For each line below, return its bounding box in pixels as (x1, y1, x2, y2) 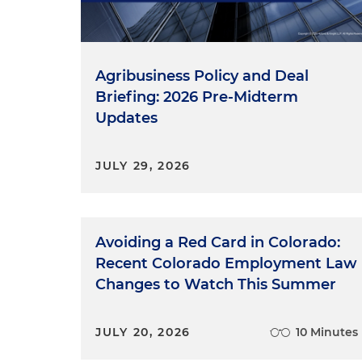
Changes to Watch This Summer (95, 275, 336, 293)
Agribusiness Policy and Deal (95, 66, 309, 85)
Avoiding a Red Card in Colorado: (95, 233, 340, 251)
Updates (95, 108, 158, 127)
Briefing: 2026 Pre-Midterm (95, 87, 298, 106)
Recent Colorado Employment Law (95, 254, 357, 272)
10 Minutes (296, 324, 359, 339)
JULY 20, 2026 (95, 324, 192, 339)
